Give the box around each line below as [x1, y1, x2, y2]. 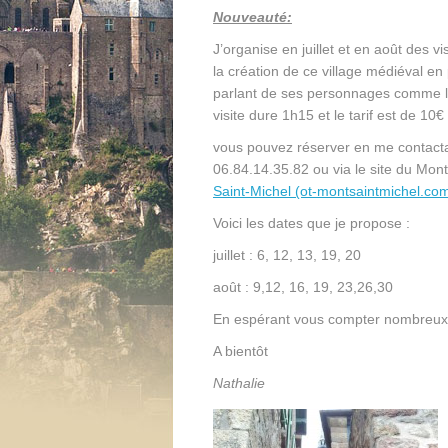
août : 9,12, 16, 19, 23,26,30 [213, 279, 393, 295]
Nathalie [213, 375, 269, 391]
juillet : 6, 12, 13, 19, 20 [213, 247, 361, 263]
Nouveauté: [213, 9, 292, 25]
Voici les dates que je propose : [213, 215, 410, 231]
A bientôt [213, 343, 268, 359]
